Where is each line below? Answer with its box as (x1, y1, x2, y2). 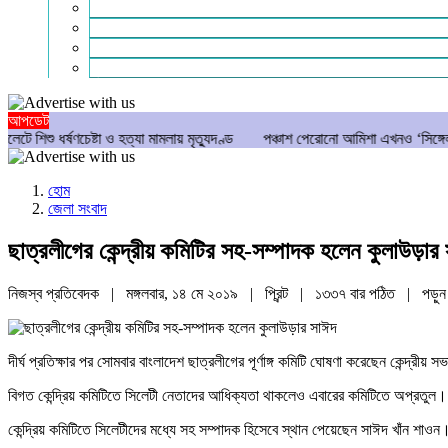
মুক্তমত (90, 59, 131, 76)
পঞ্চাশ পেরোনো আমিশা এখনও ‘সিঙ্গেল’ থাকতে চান (179, 130, 434, 147)
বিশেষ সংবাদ (90, 19, 152, 36)
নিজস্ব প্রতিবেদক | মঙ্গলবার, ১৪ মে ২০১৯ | (8, 284, 265, 302)
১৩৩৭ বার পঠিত (315, 284, 399, 302)
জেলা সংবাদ (48, 200, 107, 217)
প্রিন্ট (265, 284, 292, 302)
